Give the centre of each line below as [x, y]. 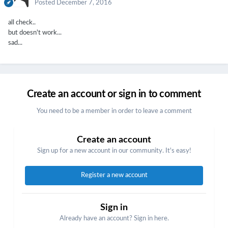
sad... [16, 43]
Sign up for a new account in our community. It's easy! [114, 151]
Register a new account [114, 176]
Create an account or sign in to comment [114, 94]
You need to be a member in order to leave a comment [114, 111]
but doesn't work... [36, 33]
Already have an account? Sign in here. [114, 219]
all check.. [22, 23]
